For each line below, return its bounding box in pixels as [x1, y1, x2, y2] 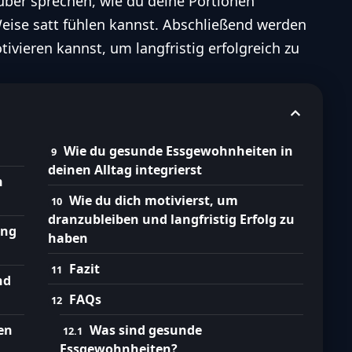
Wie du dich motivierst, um [69, 192, 239, 210]
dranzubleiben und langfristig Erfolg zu [48, 211, 295, 229]
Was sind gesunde [90, 321, 203, 339]
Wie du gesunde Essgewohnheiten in [64, 142, 294, 160]
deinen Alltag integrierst [48, 161, 203, 179]
